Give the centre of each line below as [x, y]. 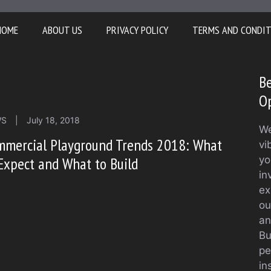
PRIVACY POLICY [137, 30]
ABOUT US [62, 30]
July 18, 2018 [54, 120]
